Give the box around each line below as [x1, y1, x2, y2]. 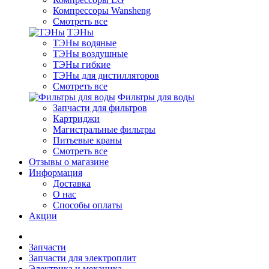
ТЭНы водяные [53, 38, 116, 48]
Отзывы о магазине [29, 157, 109, 167]
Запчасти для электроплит [29, 253, 136, 263]
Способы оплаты [53, 200, 122, 210]
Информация [29, 168, 82, 178]
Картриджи [53, 113, 100, 124]
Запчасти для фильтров [53, 103, 147, 113]
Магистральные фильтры [53, 124, 156, 134]
